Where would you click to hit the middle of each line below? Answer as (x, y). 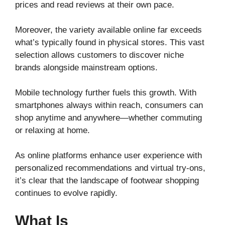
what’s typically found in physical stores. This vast (110, 42)
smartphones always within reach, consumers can (109, 105)
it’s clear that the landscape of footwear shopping (107, 180)
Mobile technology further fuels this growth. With (106, 92)
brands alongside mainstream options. (86, 67)
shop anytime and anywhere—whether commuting (108, 118)
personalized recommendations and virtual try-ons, (110, 168)
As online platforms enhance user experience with (108, 155)
